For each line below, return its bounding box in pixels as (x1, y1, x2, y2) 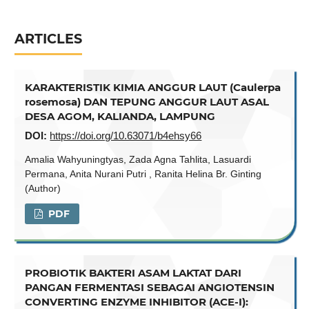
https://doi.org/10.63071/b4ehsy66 (50, 130, 202, 142)
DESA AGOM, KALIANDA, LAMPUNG (25, 110, 216, 123)
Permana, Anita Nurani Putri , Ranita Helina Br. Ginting (25, 168, 262, 179)
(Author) (25, 182, 61, 194)
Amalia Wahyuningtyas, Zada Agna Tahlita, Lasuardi (25, 153, 252, 165)
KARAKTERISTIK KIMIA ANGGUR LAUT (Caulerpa (25, 81, 281, 94)
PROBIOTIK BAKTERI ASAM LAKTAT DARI (25, 266, 242, 280)
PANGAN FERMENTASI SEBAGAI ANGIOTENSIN (25, 281, 275, 295)
